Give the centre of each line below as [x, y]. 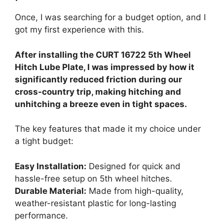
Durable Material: [51, 191]
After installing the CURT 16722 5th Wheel [103, 55]
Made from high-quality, [135, 191]
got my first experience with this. [79, 30]
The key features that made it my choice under [108, 129]
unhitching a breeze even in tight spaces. [101, 104]
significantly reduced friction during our [98, 79]
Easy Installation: [51, 166]
